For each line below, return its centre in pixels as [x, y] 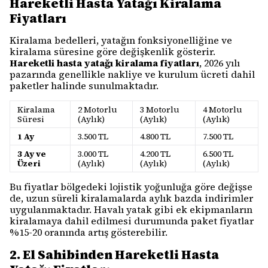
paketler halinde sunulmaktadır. [84, 86]
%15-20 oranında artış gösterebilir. [89, 232]
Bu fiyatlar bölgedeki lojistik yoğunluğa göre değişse [131, 187]
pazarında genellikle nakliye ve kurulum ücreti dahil [132, 74]
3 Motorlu [160, 109]
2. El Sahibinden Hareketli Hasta [114, 255]
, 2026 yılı [220, 63]
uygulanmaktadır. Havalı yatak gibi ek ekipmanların [131, 209]
